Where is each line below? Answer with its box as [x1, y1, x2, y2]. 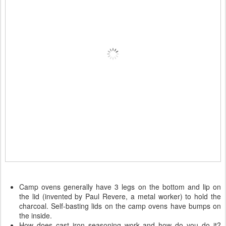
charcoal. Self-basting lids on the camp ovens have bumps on [19, 201, 221, 211]
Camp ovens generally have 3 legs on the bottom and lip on [19, 182, 221, 192]
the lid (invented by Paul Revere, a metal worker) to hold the [19, 191, 221, 201]
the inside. [19, 210, 52, 220]
